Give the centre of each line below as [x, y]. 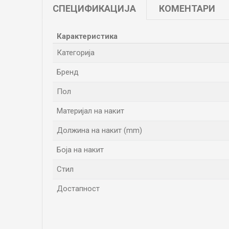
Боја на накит [80, 150]
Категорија [76, 53]
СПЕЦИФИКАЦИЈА [94, 8]
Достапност [78, 189]
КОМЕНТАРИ [187, 8]
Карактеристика [87, 36]
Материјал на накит [90, 111]
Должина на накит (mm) [99, 130]
